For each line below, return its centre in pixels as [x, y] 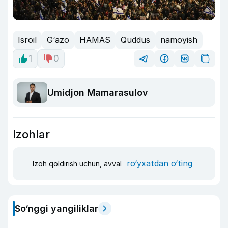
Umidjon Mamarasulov [98, 93]
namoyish [179, 40]
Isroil [27, 40]
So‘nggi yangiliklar [56, 208]
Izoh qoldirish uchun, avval [78, 164]
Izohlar [31, 134]
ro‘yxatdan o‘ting [160, 164]
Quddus [135, 40]
